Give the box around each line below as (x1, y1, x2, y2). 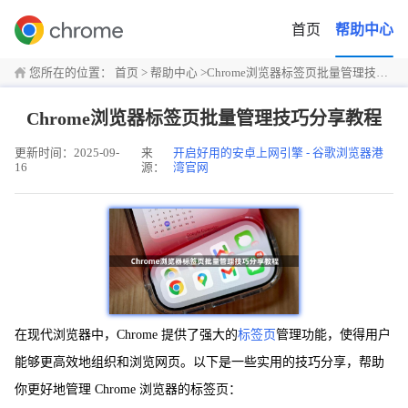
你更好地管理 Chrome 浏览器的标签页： (15, 382, 241, 397)
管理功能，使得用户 (276, 328, 391, 342)
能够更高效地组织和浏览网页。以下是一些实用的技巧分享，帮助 (15, 355, 384, 370)
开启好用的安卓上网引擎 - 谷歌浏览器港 (173, 147, 384, 159)
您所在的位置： (29, 66, 112, 79)
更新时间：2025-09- (15, 147, 119, 159)
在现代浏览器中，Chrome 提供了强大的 (15, 328, 238, 342)
